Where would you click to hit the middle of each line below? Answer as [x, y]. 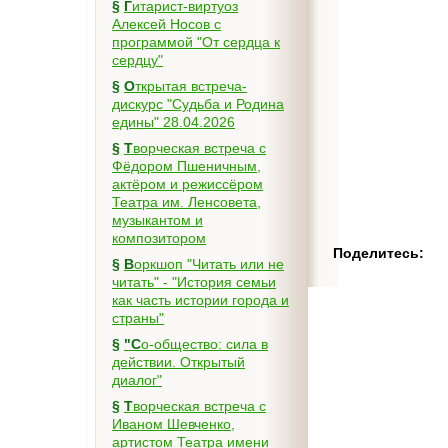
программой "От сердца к [196, 42]
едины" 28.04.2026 [173, 122]
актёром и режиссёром [187, 184]
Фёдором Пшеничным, [186, 166]
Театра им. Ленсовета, [186, 202]
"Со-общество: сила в [132, 344]
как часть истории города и [200, 300]
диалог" [137, 380]
